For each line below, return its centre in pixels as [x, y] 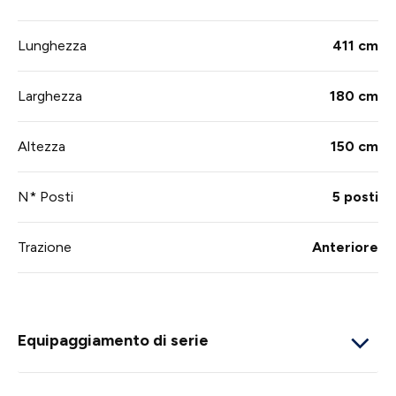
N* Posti [46, 197]
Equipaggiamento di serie [113, 340]
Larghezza [50, 96]
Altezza [42, 147]
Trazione [45, 247]
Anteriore [345, 247]
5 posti [355, 197]
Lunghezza [52, 46]
